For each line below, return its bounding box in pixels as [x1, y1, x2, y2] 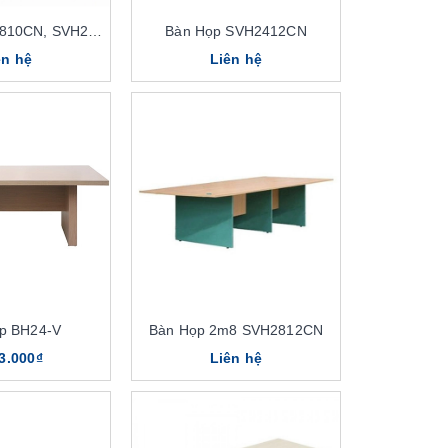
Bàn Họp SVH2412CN [165, 22, 307, 39]
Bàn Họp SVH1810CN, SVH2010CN [88, 22, 103, 39]
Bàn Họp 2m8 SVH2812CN [149, 321, 323, 338]
